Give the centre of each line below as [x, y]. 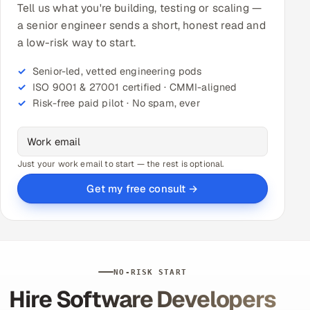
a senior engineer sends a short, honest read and [142, 25]
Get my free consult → [143, 188]
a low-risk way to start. [76, 42]
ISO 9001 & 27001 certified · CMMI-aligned [135, 87]
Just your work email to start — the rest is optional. [121, 164]
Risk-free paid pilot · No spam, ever [116, 103]
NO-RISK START [150, 272]
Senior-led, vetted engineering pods [117, 71]
